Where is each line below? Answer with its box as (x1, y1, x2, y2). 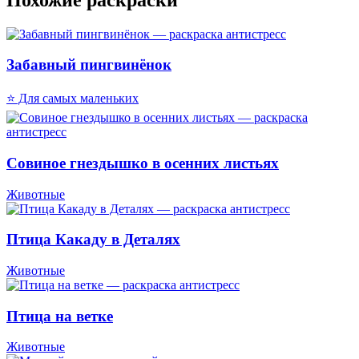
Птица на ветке (6, 307, 113, 325)
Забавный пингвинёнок (6, 56, 171, 74)
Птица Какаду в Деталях (6, 231, 180, 248)
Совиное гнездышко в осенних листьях (6, 154, 279, 171)
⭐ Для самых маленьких (6, 91, 139, 106)
